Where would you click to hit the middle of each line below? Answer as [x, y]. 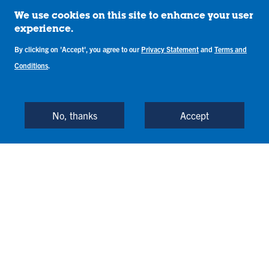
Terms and [231, 49]
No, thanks [74, 115]
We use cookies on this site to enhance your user [134, 17]
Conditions [31, 65]
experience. [44, 30]
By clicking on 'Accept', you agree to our [78, 49]
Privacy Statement [170, 49]
